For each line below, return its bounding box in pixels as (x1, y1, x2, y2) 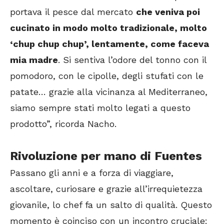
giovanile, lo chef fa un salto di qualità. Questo (10, 199, 212, 210)
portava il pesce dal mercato (10, 6, 136, 17)
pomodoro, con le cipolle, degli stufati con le (10, 70, 203, 81)
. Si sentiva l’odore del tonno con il (58, 54, 206, 65)
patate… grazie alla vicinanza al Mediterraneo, (10, 86, 207, 97)
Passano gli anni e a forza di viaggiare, (10, 167, 173, 178)
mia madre (10, 54, 58, 65)
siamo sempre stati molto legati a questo (10, 102, 190, 113)
